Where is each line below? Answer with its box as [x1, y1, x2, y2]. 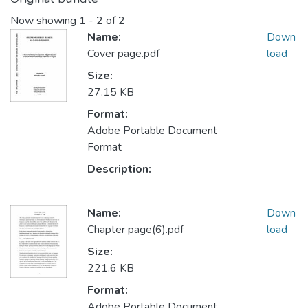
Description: [87, 162, 151, 177]
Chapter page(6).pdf [87, 222, 184, 238]
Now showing [10, 13, 79, 29]
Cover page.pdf [87, 46, 159, 62]
